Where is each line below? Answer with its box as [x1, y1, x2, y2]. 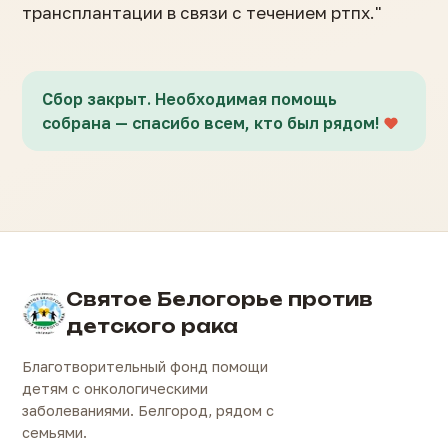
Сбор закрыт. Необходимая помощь [42, 89, 337, 109]
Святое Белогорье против [66, 288, 373, 310]
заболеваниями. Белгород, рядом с [22, 402, 274, 419]
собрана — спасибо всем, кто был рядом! [42, 113, 379, 133]
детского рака [66, 315, 238, 337]
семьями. [22, 424, 87, 441]
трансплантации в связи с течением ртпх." [22, 2, 382, 23]
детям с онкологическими [22, 380, 208, 397]
